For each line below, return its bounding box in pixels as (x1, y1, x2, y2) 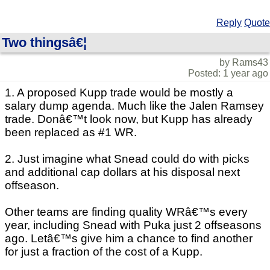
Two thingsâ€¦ (2, 35, 87, 51)
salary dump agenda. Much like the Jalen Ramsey (5, 99, 264, 113)
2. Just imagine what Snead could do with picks (5, 152, 250, 166)
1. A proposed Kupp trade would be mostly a (5, 86, 233, 99)
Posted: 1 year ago (188, 68, 268, 79)
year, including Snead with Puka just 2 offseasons (5, 219, 262, 232)
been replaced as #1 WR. (5, 126, 137, 139)
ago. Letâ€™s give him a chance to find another (5, 232, 253, 245)
